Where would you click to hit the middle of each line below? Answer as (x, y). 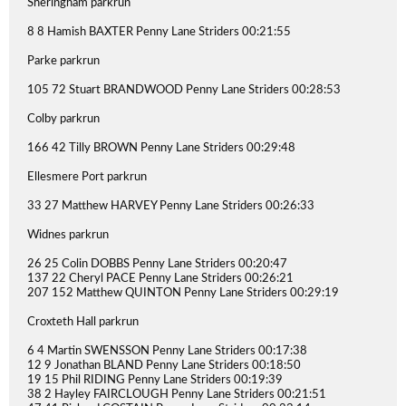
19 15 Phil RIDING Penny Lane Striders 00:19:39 (155, 380)
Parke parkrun (63, 61)
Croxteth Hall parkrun (83, 322)
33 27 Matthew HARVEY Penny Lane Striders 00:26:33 (171, 206)
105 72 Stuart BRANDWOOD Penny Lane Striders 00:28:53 (184, 90)
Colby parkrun (63, 119)
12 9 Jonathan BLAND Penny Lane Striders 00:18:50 (164, 366)
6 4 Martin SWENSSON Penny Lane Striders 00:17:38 (167, 351)
